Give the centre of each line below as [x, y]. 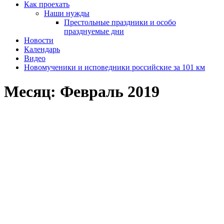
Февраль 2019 [110, 92]
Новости [39, 40]
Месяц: [32, 92]
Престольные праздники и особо [120, 22]
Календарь [42, 49]
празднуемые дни [94, 31]
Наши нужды [67, 13]
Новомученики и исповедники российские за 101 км [114, 67]
